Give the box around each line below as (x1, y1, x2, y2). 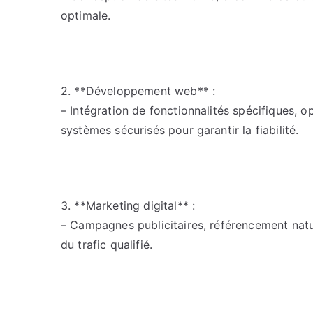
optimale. (61, 8, 111, 22)
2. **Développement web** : (61, 84, 216, 98)
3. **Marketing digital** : (61, 198, 196, 212)
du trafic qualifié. (61, 238, 153, 252)
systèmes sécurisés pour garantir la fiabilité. (61, 123, 299, 137)
